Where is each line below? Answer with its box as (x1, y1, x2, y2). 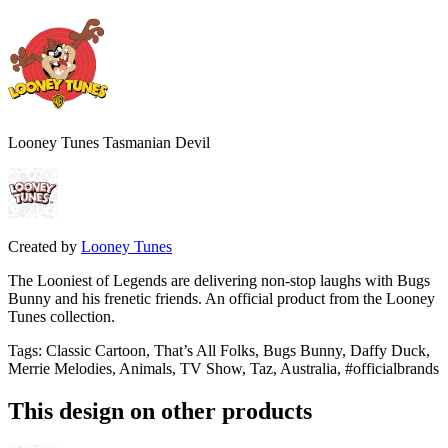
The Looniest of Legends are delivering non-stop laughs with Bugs (8, 272, 430, 290)
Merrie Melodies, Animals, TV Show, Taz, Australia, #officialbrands (8, 360, 439, 378)
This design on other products (8, 397, 312, 424)
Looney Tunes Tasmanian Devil (8, 134, 210, 152)
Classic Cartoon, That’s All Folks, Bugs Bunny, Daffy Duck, (46, 342, 430, 360)
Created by (8, 238, 77, 256)
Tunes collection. (8, 308, 115, 326)
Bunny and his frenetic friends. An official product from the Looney (8, 290, 435, 308)
